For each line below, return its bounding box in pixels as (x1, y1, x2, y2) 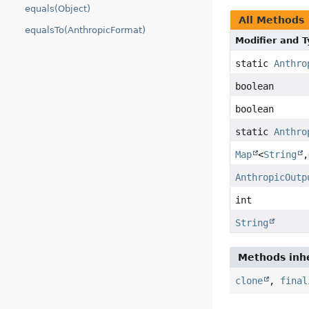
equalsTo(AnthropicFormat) (25, 25, 146, 35)
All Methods (239, 14, 305, 26)
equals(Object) (25, 3, 90, 14)
